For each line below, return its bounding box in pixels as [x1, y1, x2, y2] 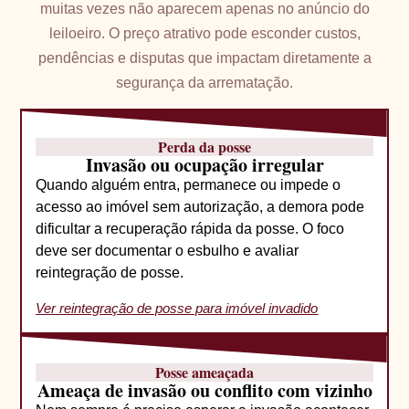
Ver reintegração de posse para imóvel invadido [36, 300, 319, 317]
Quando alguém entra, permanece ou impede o [36, 176, 341, 193]
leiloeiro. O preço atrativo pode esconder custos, [48, 26, 361, 42]
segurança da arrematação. [116, 75, 293, 91]
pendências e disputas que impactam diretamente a [37, 50, 372, 67]
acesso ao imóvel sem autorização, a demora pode [36, 198, 365, 215]
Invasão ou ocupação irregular [85, 151, 324, 178]
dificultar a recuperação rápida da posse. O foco [36, 220, 345, 236]
